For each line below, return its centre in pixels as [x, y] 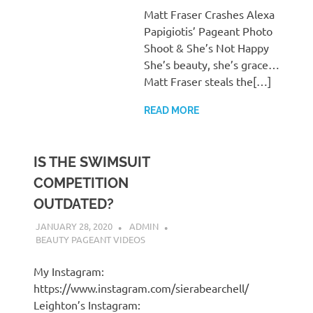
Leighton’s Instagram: [87, 305]
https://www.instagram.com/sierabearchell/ [141, 288]
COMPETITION [81, 183]
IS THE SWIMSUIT [92, 162]
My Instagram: [69, 271]
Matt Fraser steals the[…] [207, 81]
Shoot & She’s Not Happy [206, 48]
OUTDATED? [74, 204]
